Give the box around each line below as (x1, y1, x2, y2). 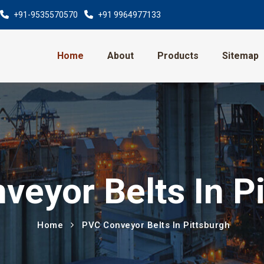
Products (157, 50, 199, 61)
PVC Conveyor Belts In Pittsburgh (82, 220, 230, 230)
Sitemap (222, 50, 259, 61)
